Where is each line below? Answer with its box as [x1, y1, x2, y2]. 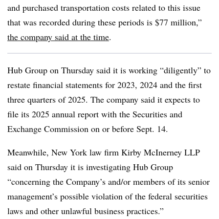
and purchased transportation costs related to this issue [7, 1, 200, 13]
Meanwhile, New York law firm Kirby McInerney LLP [7, 146, 200, 158]
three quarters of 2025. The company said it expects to [7, 93, 200, 105]
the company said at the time [7, 31, 109, 43]
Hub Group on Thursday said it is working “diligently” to [7, 64, 211, 76]
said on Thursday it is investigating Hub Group [7, 161, 173, 173]
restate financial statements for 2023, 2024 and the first [7, 79, 202, 90]
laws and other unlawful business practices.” [7, 205, 164, 217]
